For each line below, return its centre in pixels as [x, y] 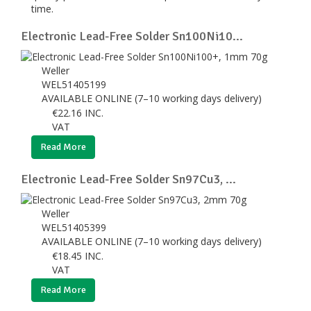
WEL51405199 [75, 84]
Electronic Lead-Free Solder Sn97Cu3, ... [128, 179]
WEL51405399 [75, 227]
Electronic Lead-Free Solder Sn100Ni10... [132, 36]
